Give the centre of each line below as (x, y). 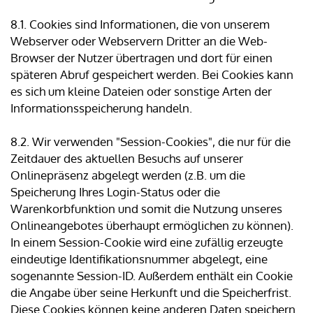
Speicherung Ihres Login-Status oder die (115, 192)
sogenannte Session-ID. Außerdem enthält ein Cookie (152, 276)
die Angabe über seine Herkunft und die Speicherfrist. (151, 293)
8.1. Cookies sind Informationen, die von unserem (140, 24)
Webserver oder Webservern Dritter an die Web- (139, 41)
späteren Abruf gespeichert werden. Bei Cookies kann (152, 75)
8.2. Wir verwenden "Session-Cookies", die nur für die (151, 142)
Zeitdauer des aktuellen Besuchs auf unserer (127, 159)
